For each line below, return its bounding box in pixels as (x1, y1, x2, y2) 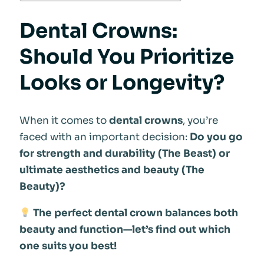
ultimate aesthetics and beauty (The (19, 164, 204, 177)
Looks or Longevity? (19, 70, 225, 95)
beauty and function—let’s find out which (19, 223, 230, 236)
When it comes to (19, 114, 109, 127)
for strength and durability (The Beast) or (19, 147, 230, 160)
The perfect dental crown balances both (32, 206, 238, 219)
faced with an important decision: (19, 131, 190, 144)
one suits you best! (19, 239, 117, 252)
